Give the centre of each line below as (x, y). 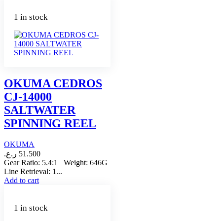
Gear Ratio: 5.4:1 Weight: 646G (56, 163)
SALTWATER (40, 110)
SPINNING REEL (50, 124)
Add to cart (21, 181)
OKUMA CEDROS (53, 84)
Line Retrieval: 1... (33, 172)
